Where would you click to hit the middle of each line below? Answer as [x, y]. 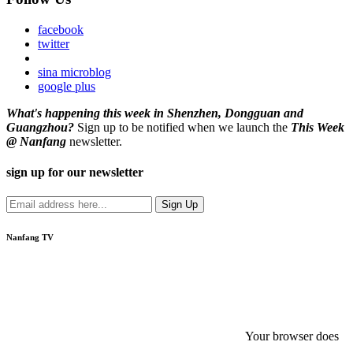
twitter [54, 43]
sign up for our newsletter [75, 172]
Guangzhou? [40, 127]
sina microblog [74, 72]
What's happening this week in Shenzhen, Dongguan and [155, 113]
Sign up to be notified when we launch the [182, 127]
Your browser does [292, 336]
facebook [61, 29]
